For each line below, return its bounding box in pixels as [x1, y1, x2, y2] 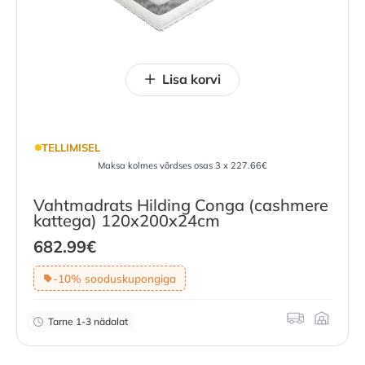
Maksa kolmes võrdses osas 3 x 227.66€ [98, 160, 267, 172]
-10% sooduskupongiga [52, 270, 176, 285]
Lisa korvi [162, 71, 221, 88]
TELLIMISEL [41, 140, 100, 154]
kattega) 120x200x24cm [33, 210, 220, 231]
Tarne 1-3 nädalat [48, 314, 128, 328]
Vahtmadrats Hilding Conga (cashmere [33, 195, 328, 216]
